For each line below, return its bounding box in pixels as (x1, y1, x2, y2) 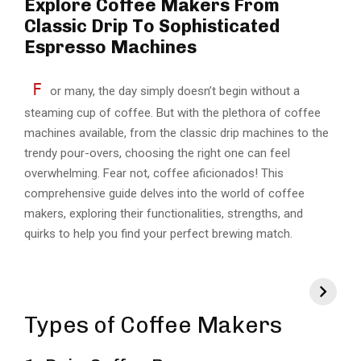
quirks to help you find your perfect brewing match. (24, 226, 293, 242)
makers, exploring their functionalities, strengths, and (24, 206, 303, 222)
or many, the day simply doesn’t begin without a (50, 84, 300, 99)
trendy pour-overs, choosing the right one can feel (24, 146, 290, 161)
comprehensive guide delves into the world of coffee (24, 186, 305, 201)
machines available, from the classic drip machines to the (24, 126, 329, 141)
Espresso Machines (24, 35, 197, 58)
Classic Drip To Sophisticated (24, 15, 280, 37)
